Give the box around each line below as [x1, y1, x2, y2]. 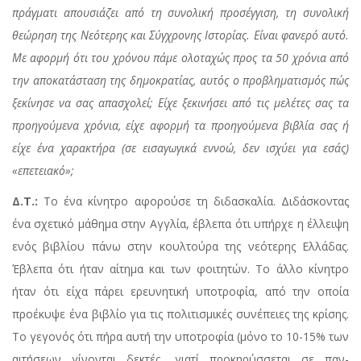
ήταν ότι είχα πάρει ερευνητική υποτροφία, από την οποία [12, 284, 349, 300]
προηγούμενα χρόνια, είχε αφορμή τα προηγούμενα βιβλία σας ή [12, 118, 349, 134]
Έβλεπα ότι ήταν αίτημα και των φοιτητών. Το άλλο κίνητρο [12, 261, 349, 277]
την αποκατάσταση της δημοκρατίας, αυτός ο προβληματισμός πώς [12, 73, 349, 89]
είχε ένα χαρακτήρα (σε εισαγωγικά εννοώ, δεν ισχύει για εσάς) [12, 140, 349, 156]
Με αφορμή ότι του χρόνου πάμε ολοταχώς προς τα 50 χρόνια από [12, 50, 349, 66]
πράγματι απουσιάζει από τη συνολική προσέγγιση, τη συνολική [12, 5, 349, 21]
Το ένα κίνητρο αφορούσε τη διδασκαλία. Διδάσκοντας [44, 193, 350, 210]
